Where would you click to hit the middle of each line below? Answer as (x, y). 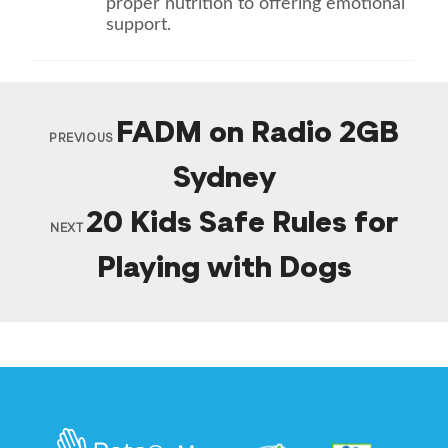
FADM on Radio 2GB (257, 134)
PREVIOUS (81, 139)
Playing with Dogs (224, 269)
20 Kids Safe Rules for (241, 224)
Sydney (224, 179)
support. (139, 25)
